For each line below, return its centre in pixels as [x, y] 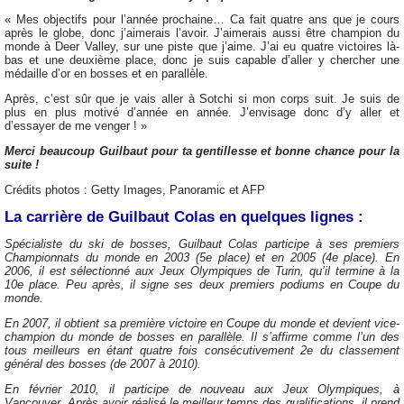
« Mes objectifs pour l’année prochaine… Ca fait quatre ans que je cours [202, 20]
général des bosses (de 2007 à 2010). [103, 364]
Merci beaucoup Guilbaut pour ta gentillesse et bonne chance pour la [202, 151]
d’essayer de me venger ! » [76, 126]
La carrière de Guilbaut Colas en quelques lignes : [184, 216]
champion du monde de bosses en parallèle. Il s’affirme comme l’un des [202, 337]
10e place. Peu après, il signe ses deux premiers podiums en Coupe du [202, 285]
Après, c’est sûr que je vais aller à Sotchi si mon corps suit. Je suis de [202, 99]
